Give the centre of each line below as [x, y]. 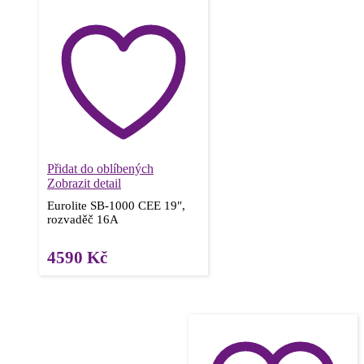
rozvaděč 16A [83, 220]
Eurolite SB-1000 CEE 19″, [116, 206]
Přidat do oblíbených [100, 169]
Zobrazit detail [84, 184]
